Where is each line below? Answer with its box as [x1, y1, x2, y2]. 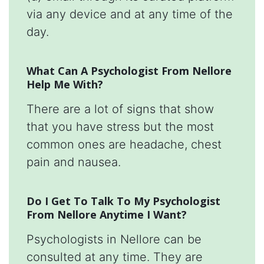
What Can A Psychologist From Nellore [27, 64, 232, 78]
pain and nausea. [27, 155, 121, 170]
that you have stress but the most [27, 120, 214, 134]
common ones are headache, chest [27, 137, 222, 152]
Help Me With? [27, 77, 103, 92]
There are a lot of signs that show [27, 102, 214, 117]
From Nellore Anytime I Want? [27, 207, 187, 222]
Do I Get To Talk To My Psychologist [27, 194, 220, 209]
